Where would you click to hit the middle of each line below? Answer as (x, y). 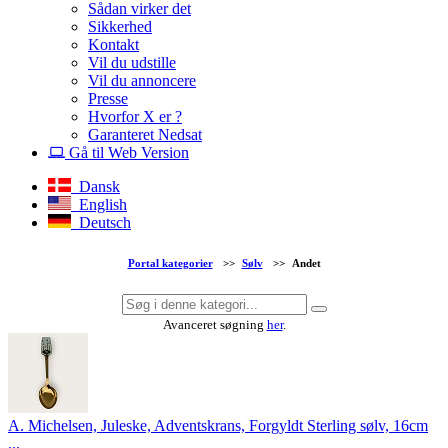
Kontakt (113, 44)
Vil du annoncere (142, 80)
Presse (108, 98)
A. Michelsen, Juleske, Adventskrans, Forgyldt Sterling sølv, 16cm (218, 426)
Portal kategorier (170, 263)
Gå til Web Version (127, 152)
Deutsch (101, 222)
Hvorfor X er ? (135, 116)
